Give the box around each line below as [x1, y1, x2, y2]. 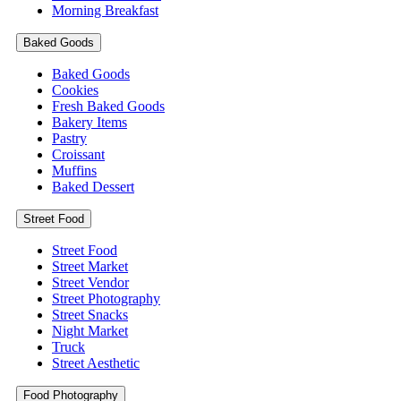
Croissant [52, 147, 105, 163]
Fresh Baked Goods [52, 98, 165, 115]
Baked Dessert [52, 179, 134, 195]
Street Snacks [52, 307, 128, 323]
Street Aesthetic [52, 355, 140, 371]
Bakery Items [52, 115, 127, 131]
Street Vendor [52, 275, 129, 291]
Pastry [52, 131, 87, 147]
